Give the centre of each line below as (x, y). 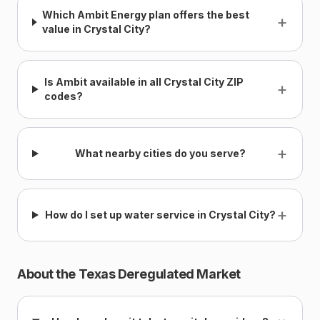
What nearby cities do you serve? (160, 153)
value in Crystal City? (97, 29)
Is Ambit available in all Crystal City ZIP (144, 82)
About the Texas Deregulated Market (129, 274)
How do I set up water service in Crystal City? (160, 215)
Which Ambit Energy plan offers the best (146, 15)
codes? (63, 96)
